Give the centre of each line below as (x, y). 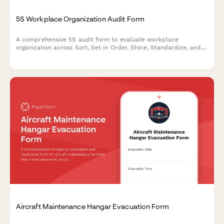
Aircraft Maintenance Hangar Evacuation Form (93, 206)
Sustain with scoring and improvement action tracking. (97, 55)
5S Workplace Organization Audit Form (80, 18)
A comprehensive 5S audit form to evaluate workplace (97, 39)
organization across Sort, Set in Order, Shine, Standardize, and (109, 47)
